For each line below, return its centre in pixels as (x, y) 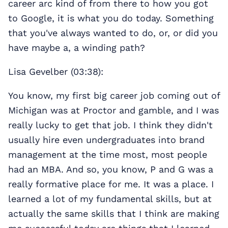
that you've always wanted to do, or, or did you (113, 33)
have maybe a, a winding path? (77, 48)
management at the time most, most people (108, 155)
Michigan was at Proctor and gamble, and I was (113, 110)
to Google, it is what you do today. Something (111, 18)
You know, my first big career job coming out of (114, 96)
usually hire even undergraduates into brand (106, 140)
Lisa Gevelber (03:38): (56, 72)
